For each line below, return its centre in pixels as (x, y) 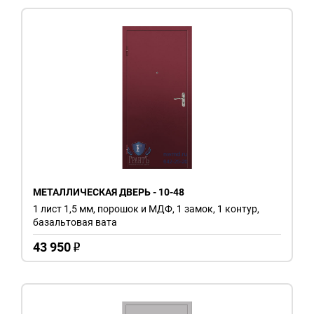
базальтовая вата (75, 222)
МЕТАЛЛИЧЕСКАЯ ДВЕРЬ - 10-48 (109, 192)
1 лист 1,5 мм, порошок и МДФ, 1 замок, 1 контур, (146, 209)
